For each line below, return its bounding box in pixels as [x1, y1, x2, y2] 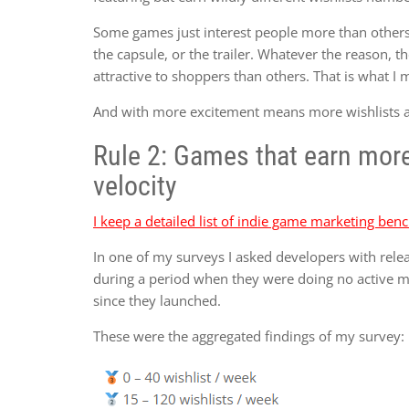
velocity [93, 169, 177, 202]
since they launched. [93, 290, 225, 309]
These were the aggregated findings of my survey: [93, 326, 404, 345]
